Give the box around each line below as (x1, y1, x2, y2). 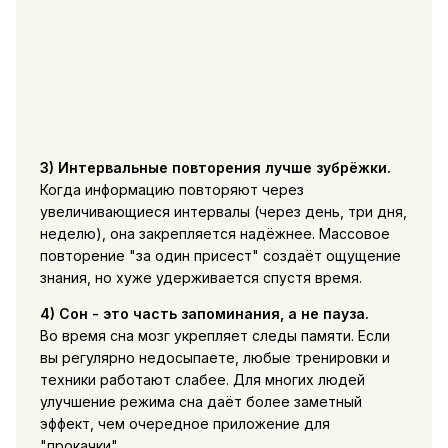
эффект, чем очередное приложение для (39, 415, 330, 433)
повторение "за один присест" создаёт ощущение (39, 247, 401, 265)
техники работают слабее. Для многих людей (39, 371, 365, 389)
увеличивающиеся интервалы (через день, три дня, (39, 203, 407, 221)
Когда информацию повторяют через (39, 181, 304, 199)
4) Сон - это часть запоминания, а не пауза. (39, 305, 369, 323)
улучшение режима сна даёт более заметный (39, 393, 362, 411)
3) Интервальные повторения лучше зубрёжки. (39, 159, 391, 177)
